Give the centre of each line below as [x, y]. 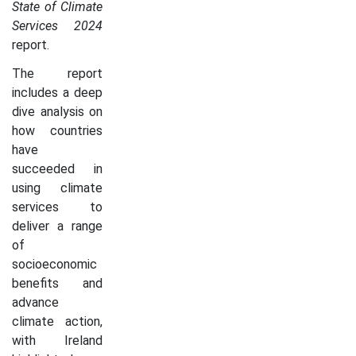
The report [57, 73]
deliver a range [57, 226]
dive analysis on [57, 111]
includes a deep [57, 92]
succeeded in [57, 168]
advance [35, 302]
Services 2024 [57, 25]
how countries [57, 130]
